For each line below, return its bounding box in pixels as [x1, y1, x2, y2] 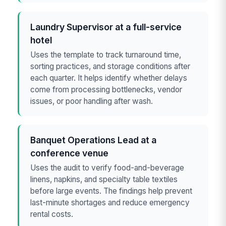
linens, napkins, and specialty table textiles [30, 175, 178, 185]
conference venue [30, 147, 109, 158]
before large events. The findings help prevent [30, 186, 193, 196]
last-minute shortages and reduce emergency [30, 198, 190, 208]
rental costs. [30, 209, 74, 219]
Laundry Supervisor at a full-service [30, 21, 182, 32]
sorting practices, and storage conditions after [30, 62, 191, 72]
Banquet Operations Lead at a [30, 134, 157, 145]
